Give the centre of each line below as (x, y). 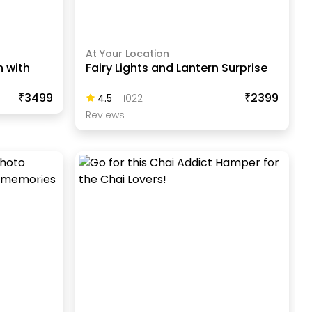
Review (102, 115)
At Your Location (127, 53)
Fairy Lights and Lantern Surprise (176, 68)
